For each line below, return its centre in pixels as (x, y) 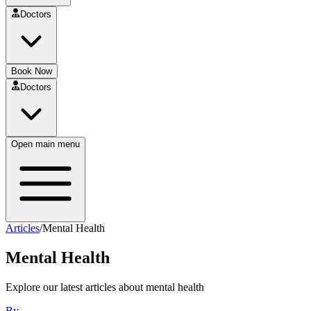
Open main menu (45, 144)
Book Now (32, 72)
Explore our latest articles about (74, 287)
